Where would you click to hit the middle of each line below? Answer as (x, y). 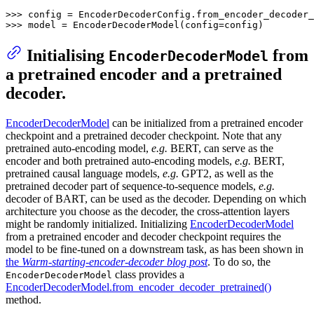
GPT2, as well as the (226, 174)
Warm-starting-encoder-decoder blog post (115, 262)
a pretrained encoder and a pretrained (144, 75)
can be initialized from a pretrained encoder (206, 123)
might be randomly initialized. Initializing (98, 224)
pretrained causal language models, (84, 174)
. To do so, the (239, 262)
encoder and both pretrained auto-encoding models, (120, 161)
